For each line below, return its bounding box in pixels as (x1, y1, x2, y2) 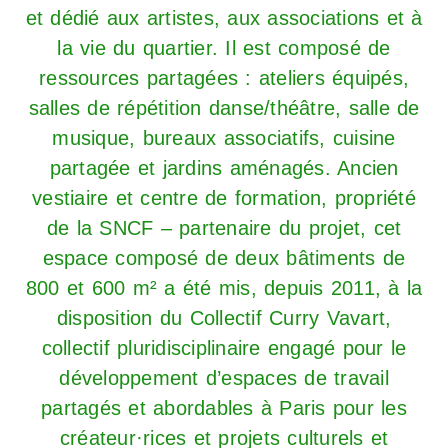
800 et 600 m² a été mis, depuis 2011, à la (25, 277, 423, 299)
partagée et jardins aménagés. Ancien (49, 157, 399, 179)
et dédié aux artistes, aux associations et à (25, 7, 423, 29)
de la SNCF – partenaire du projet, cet (46, 217, 402, 239)
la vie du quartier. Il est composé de (57, 37, 391, 59)
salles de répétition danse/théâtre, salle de (28, 97, 420, 119)
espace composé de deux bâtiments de (42, 247, 406, 269)
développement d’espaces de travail (59, 367, 389, 389)
